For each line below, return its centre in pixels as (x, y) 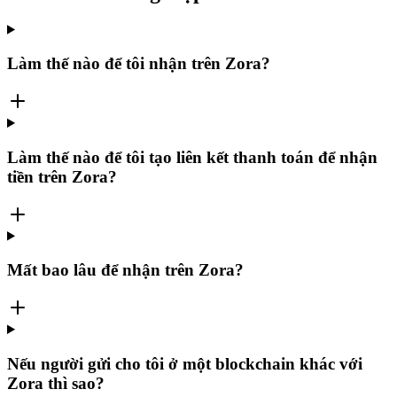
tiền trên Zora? (62, 176)
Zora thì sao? (56, 383)
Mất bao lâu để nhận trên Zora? (125, 270)
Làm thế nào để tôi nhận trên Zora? (139, 64)
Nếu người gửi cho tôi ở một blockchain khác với (185, 363)
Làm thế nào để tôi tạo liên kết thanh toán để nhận (192, 157)
